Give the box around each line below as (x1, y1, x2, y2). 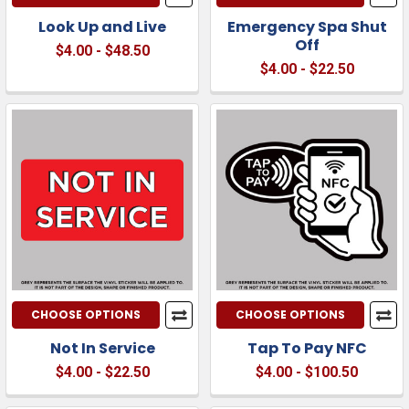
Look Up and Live (38, 16, 166, 37)
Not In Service (49, 337, 155, 359)
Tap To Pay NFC (246, 337, 367, 359)
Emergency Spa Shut (226, 16, 387, 37)
